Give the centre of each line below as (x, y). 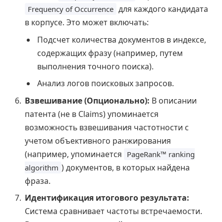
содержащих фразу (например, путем (110, 53)
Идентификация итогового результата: (107, 197)
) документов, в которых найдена (126, 167)
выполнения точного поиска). (95, 66)
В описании (173, 100)
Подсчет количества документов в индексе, (122, 39)
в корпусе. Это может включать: (87, 22)
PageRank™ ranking (161, 154)
